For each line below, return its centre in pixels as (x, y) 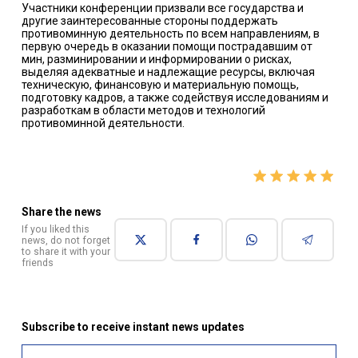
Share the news (61, 211)
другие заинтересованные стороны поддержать (149, 21)
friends (37, 263)
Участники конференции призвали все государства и (162, 8)
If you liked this (55, 229)
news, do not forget (66, 240)
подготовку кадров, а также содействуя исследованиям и (175, 98)
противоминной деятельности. (103, 123)
